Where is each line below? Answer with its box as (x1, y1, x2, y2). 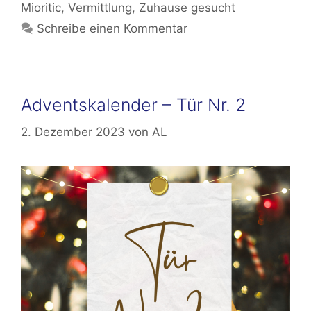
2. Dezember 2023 (21, 124, 125, 139)
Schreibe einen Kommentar (37, 22, 188, 35)
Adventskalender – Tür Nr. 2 (21, 94, 246, 115)
